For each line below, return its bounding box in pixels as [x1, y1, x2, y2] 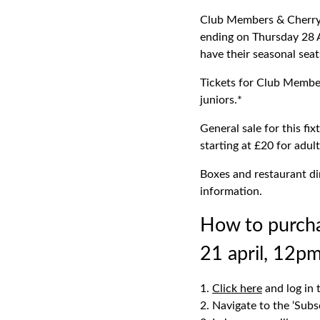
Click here [212, 283, 262, 294]
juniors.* [200, 94, 242, 106]
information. [200, 186, 262, 197]
